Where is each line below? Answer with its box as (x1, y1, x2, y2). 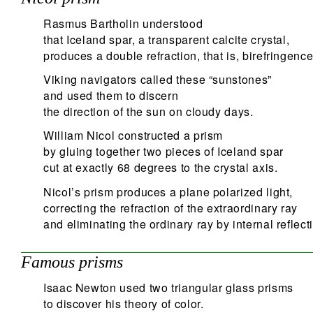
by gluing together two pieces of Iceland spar (43, 143, 284, 160)
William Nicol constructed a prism (43, 127, 224, 144)
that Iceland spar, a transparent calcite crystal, (43, 31, 290, 48)
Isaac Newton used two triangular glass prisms (43, 279, 293, 296)
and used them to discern (43, 87, 179, 104)
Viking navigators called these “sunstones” (43, 71, 272, 88)
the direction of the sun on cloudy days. (43, 103, 254, 120)
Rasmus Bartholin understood (43, 15, 203, 32)
